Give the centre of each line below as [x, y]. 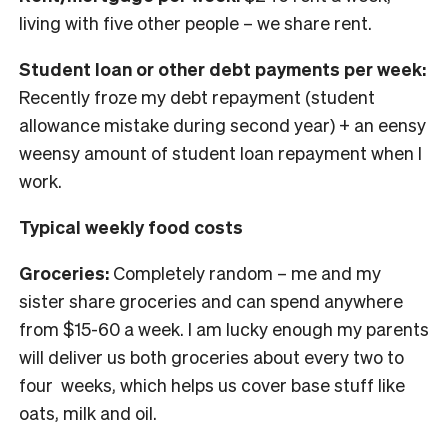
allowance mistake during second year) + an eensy [222, 124]
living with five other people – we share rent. [195, 22]
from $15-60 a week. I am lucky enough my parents [224, 328]
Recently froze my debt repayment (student [197, 96]
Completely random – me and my [245, 272]
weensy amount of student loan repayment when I [220, 152]
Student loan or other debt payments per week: [222, 68]
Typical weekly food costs [131, 226]
